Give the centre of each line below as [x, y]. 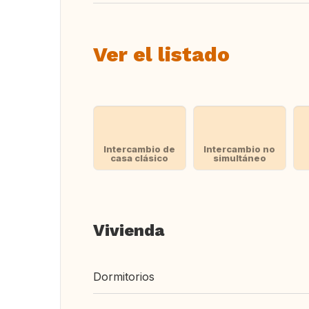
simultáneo [239, 158]
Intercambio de [140, 149]
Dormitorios [124, 277]
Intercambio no [240, 149]
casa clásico [140, 158]
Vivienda [129, 230]
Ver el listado [161, 54]
